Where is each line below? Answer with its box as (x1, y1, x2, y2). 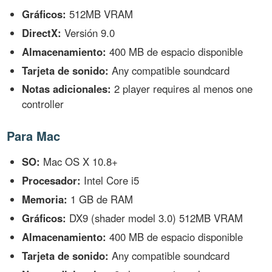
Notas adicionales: (22, 81, 112, 97)
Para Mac (7, 127, 61, 145)
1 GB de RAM (67, 192, 134, 207)
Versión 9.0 (61, 25, 115, 40)
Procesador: (22, 173, 81, 188)
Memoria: (22, 192, 68, 207)
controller (22, 97, 64, 112)
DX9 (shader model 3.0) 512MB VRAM (66, 211, 243, 226)
